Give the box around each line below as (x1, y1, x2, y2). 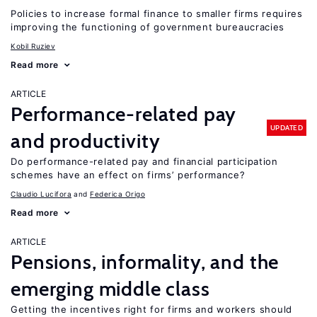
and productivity (11, 129, 161, 153)
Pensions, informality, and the (11, 250, 279, 274)
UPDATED (270, 122, 303, 132)
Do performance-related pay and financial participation (11, 156, 278, 167)
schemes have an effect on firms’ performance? (11, 169, 246, 180)
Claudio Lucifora (11, 190, 71, 198)
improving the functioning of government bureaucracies (11, 21, 285, 33)
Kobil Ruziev (11, 42, 55, 50)
